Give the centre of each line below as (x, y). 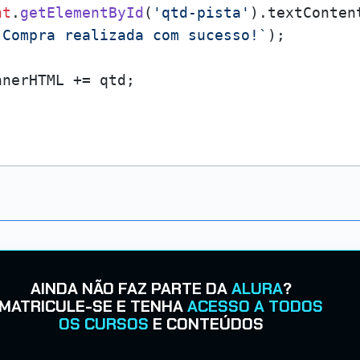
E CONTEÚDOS (206, 324)
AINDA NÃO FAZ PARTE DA (131, 288)
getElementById (82, 12)
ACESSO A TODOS (255, 306)
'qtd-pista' (201, 12)
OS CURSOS (103, 324)
